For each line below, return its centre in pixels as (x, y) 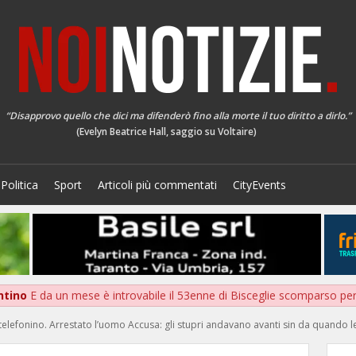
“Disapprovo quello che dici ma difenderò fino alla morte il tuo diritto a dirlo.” (178, 116)
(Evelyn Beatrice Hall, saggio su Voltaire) (166, 132)
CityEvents (259, 185)
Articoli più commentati (157, 185)
